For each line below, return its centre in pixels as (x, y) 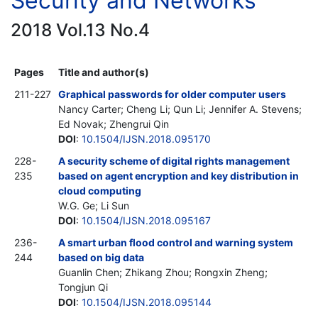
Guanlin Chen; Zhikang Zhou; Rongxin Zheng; (163, 272)
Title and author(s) (104, 72)
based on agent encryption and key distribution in (179, 175)
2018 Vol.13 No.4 (80, 29)
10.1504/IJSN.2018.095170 (146, 138)
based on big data (101, 257)
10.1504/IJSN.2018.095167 (146, 220)
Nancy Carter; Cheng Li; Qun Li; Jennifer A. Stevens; (180, 109)
